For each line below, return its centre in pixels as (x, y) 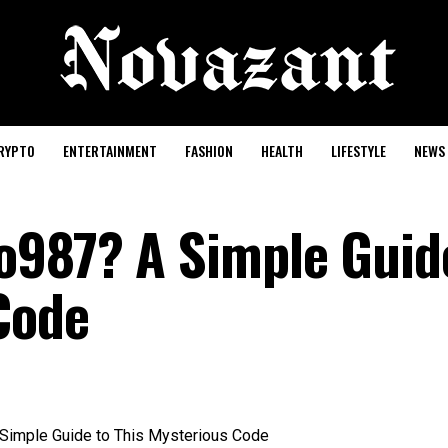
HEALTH (281, 150)
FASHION (208, 150)
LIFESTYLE (358, 150)
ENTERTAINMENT (109, 150)
